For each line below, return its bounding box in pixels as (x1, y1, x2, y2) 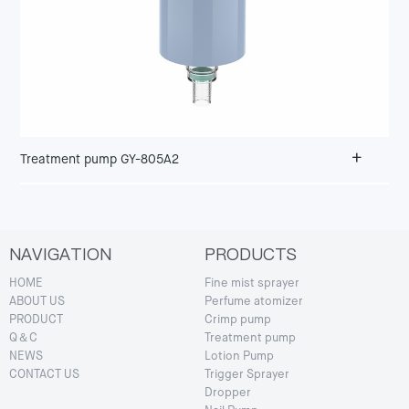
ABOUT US (9, 295, 65, 308)
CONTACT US (9, 368, 79, 381)
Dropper (204, 386, 251, 399)
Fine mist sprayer (204, 277, 299, 289)
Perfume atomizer (204, 295, 303, 308)
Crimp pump (204, 313, 271, 326)
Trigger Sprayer (204, 368, 289, 381)
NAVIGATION (9, 242, 111, 266)
